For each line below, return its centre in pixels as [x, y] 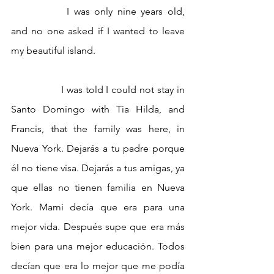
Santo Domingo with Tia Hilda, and [98, 109]
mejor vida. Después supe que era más [98, 227]
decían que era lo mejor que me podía [98, 266]
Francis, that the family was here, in [98, 129]
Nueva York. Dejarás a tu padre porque [98, 149]
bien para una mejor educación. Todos [98, 246]
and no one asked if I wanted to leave [98, 31]
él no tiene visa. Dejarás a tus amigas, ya [98, 168]
